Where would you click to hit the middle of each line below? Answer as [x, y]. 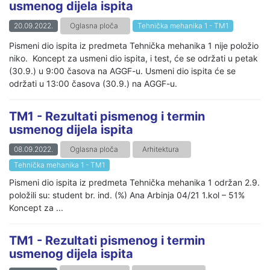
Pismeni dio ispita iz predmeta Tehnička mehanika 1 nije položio [134, 45]
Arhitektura [161, 149]
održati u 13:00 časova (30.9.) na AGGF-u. [93, 83]
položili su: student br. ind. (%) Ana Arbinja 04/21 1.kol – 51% [127, 195]
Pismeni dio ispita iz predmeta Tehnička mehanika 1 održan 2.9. [134, 182]
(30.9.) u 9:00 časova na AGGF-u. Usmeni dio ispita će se [122, 71]
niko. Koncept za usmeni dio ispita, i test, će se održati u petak [133, 58]
